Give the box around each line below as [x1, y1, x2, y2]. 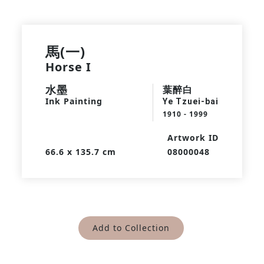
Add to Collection [92, 222, 170, 233]
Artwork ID [167, 132, 219, 143]
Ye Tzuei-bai [163, 97, 219, 106]
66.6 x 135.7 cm [45, 146, 116, 157]
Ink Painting [45, 95, 103, 107]
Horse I [45, 59, 91, 75]
